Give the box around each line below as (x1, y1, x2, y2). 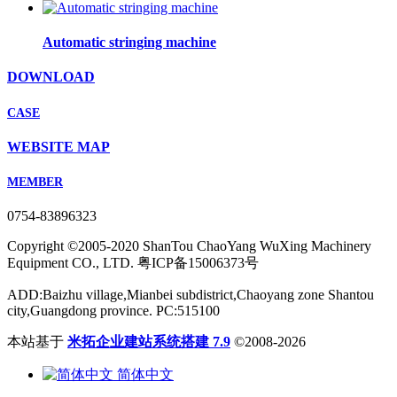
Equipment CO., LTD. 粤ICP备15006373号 (7, 255, 259, 271)
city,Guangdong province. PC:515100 (7, 303, 220, 319)
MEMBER (7, 175, 63, 190)
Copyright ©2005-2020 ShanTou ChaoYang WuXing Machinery (7, 238, 371, 254)
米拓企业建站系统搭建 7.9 (67, 334, 230, 350)
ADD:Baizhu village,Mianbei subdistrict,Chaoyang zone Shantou (7, 287, 374, 303)
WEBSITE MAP (7, 138, 110, 154)
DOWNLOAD (7, 69, 95, 85)
